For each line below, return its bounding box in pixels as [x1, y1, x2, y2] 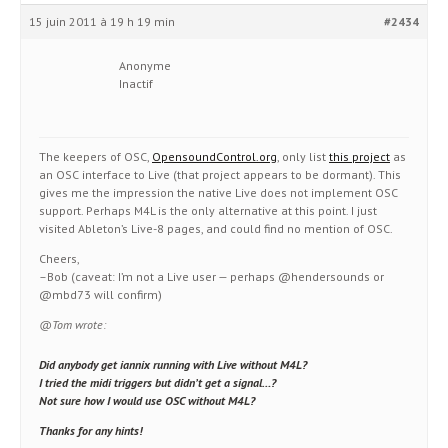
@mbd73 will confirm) [39, 287, 162, 302]
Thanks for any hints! [39, 423, 142, 438]
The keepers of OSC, [39, 149, 152, 164]
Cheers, [39, 251, 80, 266]
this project [329, 149, 390, 164]
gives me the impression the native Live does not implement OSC [39, 185, 398, 200]
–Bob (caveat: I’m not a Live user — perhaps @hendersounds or [39, 269, 384, 284]
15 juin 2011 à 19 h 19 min [29, 14, 175, 29]
